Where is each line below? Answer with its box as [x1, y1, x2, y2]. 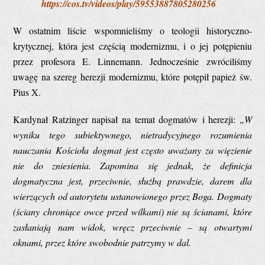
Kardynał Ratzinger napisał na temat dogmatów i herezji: [13, 112, 240, 125]
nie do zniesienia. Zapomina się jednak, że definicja [13, 159, 252, 172]
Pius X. [13, 85, 41, 98]
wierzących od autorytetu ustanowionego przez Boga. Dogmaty [13, 189, 252, 202]
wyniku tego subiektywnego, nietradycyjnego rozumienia [13, 128, 252, 141]
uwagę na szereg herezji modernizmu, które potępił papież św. [13, 70, 252, 83]
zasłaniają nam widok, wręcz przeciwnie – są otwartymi [13, 220, 252, 233]
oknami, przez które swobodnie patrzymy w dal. [13, 235, 192, 248]
